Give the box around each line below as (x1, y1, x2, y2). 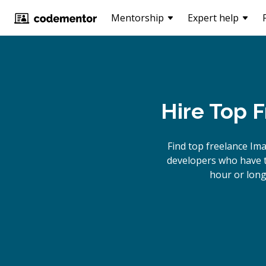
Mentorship (111, 11, 164, 24)
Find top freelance (167, 140, 250, 153)
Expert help (188, 11, 239, 24)
